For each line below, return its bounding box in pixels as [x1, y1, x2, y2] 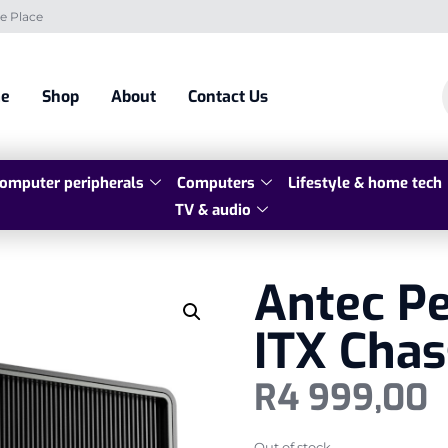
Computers [177, 173, 255, 194]
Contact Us [188, 86, 269, 108]
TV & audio [174, 200, 251, 221]
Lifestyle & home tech [288, 173, 442, 194]
